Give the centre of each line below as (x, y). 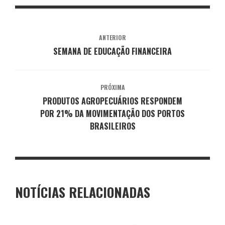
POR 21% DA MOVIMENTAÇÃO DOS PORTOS (113, 113)
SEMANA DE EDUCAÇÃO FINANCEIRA (113, 51)
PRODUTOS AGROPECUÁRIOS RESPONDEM (113, 101)
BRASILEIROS (113, 126)
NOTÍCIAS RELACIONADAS (83, 192)
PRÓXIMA (113, 87)
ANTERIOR (113, 37)
